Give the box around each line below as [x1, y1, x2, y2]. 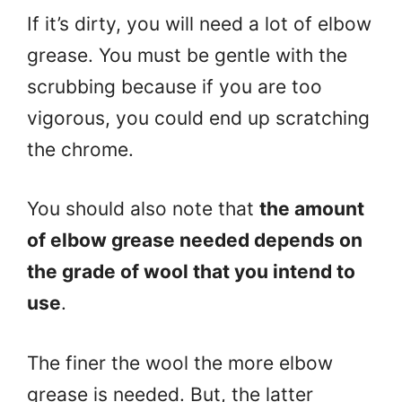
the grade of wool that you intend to [27, 260, 355, 284]
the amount [259, 197, 364, 221]
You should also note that [27, 197, 259, 221]
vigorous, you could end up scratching [27, 106, 370, 129]
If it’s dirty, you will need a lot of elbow [27, 12, 371, 35]
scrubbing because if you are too [27, 74, 322, 98]
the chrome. [27, 137, 134, 161]
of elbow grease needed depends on [27, 229, 363, 252]
